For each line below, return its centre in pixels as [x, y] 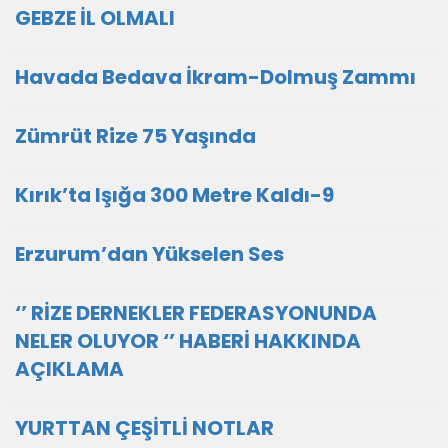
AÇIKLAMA [69, 369]
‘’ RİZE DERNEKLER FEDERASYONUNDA [196, 313]
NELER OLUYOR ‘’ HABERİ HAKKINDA [188, 341]
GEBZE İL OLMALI [95, 18]
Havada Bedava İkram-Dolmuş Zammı [215, 77]
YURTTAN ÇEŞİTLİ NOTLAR [144, 428]
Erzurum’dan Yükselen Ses [149, 254]
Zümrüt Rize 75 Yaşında [135, 136]
